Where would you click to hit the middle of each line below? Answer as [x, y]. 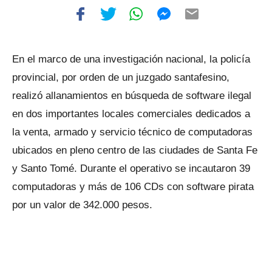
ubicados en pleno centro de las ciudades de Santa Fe [135, 150]
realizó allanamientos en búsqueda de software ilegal [132, 96]
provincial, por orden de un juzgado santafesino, [121, 77]
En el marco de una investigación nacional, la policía [131, 59]
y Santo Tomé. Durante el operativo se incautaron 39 [131, 168]
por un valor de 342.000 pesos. [82, 205]
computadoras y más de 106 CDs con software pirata [133, 187]
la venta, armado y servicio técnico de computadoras [132, 132]
